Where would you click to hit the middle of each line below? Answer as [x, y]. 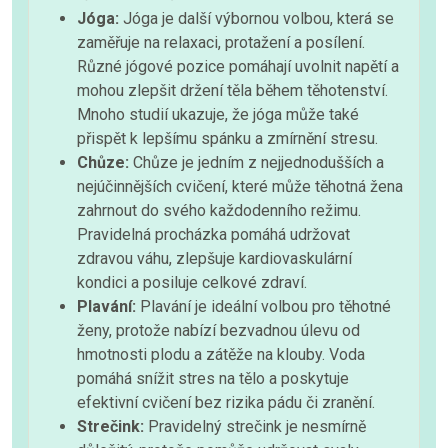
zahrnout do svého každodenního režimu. [219, 210]
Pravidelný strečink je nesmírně [255, 426]
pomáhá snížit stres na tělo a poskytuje [213, 378]
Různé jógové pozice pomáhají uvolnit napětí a [238, 66]
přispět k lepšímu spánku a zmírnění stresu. [227, 138]
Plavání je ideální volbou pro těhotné [263, 306]
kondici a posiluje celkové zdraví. [192, 282]
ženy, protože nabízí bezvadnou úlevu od [218, 330]
